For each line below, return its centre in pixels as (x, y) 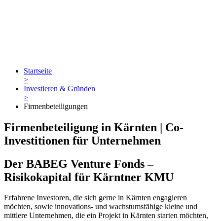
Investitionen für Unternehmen (82, 140)
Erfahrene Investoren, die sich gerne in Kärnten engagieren (95, 198)
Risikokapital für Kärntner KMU (89, 177)
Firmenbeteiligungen (56, 106)
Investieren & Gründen (59, 88)
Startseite (38, 71)
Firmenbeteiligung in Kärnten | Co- (94, 127)
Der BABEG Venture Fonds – (79, 164)
